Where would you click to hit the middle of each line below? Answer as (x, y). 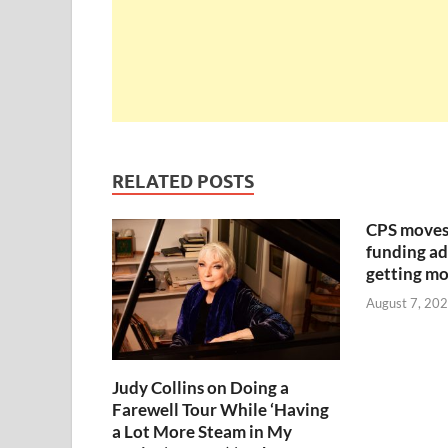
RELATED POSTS (183, 182)
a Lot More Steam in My (202, 432)
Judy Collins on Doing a (200, 388)
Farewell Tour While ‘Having (220, 410)
